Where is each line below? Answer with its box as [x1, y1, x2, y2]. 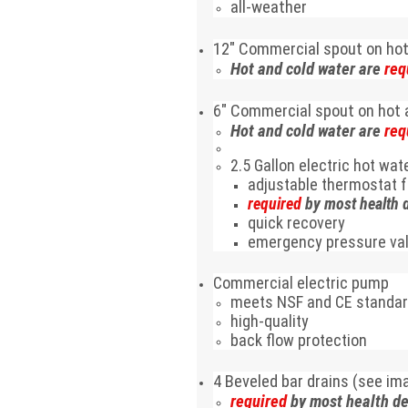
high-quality [230, 311, 310, 331]
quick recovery [248, 212, 346, 232]
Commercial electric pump [213, 272, 390, 292]
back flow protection [230, 330, 368, 350]
